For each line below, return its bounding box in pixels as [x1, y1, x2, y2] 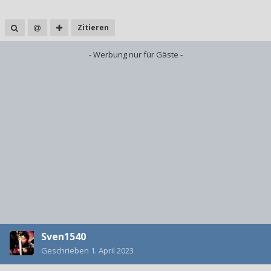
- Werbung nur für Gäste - [88, 48, 183, 60]
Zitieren [77, 22, 109, 33]
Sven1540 [41, 229, 86, 243]
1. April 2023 [91, 244, 134, 256]
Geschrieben [41, 244, 91, 256]
